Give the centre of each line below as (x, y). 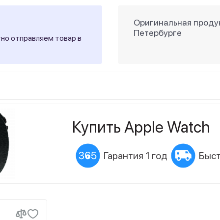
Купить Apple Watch (141, 127)
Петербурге (158, 33)
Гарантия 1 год (136, 156)
